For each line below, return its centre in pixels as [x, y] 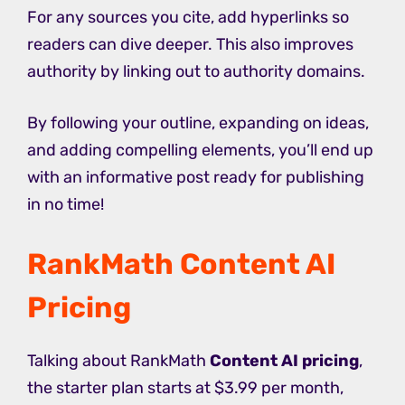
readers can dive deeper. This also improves [190, 45]
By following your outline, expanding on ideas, [198, 123]
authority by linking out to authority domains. [196, 72]
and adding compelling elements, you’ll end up [200, 151]
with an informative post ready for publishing [196, 178]
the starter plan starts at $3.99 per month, [185, 388]
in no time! [66, 205]
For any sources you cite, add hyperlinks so [188, 18]
